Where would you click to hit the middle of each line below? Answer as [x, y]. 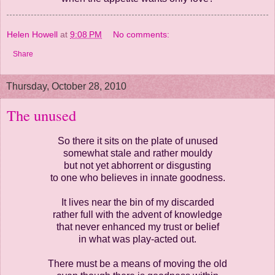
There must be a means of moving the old [137, 264]
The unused [41, 115]
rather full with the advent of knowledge [137, 215]
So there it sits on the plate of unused [137, 141]
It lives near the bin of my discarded [137, 203]
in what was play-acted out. [137, 239]
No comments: [141, 35]
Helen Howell [32, 35]
